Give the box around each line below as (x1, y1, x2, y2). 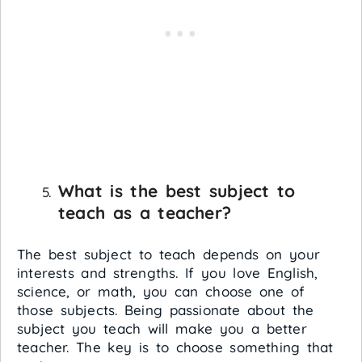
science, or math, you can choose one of (17, 282, 305, 300)
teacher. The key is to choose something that (17, 338, 334, 356)
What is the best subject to (58, 180, 296, 202)
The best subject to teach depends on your (17, 245, 321, 263)
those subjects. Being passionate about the (17, 301, 314, 318)
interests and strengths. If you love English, (17, 263, 318, 281)
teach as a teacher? (58, 202, 231, 224)
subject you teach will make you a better (17, 319, 307, 337)
